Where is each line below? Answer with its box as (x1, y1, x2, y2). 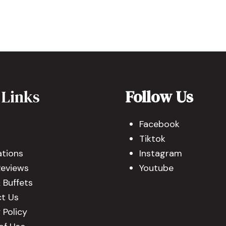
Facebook (139, 118, 180, 130)
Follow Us (126, 86, 193, 108)
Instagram (139, 147, 182, 159)
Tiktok (139, 133, 165, 145)
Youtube (139, 162, 174, 174)
